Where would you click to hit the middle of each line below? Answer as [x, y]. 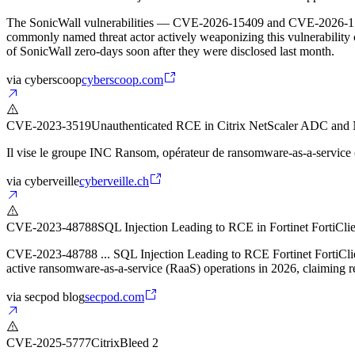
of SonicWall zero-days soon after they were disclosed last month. [170, 52]
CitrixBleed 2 [125, 343]
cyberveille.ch [114, 181]
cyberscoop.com [122, 80]
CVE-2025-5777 [49, 343]
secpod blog [55, 297]
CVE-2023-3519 [49, 126]
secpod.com [115, 297]
